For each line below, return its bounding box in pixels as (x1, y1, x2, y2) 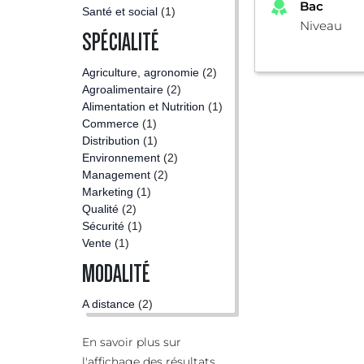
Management (82, 168, 150, 181)
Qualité (82, 202, 119, 215)
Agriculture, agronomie (82, 66, 199, 79)
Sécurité (82, 219, 124, 232)
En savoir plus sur (82, 335, 181, 349)
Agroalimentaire (82, 83, 163, 96)
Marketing (82, 185, 133, 198)
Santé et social (82, 5, 158, 18)
